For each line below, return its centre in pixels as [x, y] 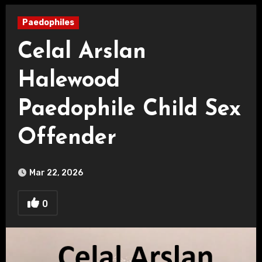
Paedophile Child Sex [129, 110]
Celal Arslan [82, 52]
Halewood [68, 81]
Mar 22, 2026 [56, 173]
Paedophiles [48, 23]
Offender [67, 138]
